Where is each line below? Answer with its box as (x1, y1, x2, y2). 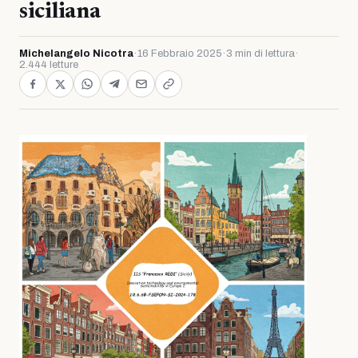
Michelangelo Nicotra (19, 48, 133, 59)
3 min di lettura (226, 48, 295, 59)
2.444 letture (19, 59, 78, 70)
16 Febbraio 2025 (137, 48, 222, 59)
